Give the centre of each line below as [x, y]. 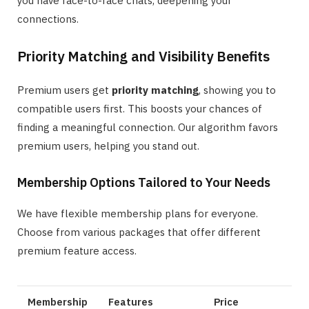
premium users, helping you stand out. [108, 146]
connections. [48, 19]
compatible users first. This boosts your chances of [140, 109]
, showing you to [237, 90]
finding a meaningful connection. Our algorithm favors [148, 128]
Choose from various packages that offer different [139, 232]
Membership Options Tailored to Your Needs [144, 183]
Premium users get [64, 90]
